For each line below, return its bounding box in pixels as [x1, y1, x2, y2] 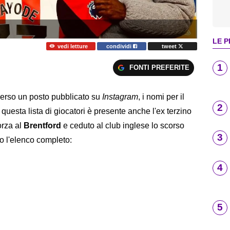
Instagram [102, 92, 138, 102]
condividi [106, 43, 133, 49]
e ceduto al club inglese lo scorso [63, 121, 184, 130]
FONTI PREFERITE [129, 64, 189, 72]
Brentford [24, 121, 63, 130]
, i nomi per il [138, 92, 184, 102]
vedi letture [57, 43, 88, 49]
